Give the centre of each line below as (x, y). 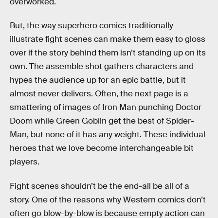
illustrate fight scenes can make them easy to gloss (108, 39)
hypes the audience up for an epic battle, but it (98, 80)
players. (25, 162)
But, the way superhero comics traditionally (91, 26)
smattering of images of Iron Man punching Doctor (106, 108)
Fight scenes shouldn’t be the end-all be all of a (100, 186)
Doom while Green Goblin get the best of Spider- (102, 121)
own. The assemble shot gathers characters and (102, 67)
